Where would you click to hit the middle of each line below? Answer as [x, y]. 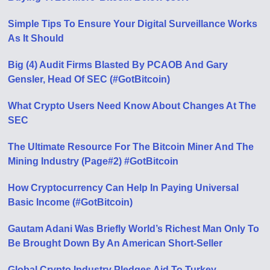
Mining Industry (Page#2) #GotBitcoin [93, 161]
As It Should [36, 38]
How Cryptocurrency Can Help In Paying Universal [124, 187]
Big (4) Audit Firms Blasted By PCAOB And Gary [118, 64]
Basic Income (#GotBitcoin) [71, 202]
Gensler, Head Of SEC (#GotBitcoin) [89, 79]
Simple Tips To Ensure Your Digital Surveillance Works [133, 24]
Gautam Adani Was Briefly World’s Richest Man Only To [134, 228]
